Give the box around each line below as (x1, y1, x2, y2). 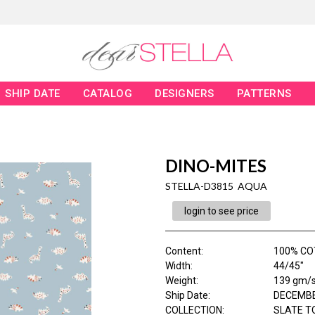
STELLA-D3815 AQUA (165, 180, 267, 193)
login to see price (184, 205, 259, 217)
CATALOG (82, 87, 133, 101)
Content (165, 245, 201, 257)
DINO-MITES (165, 155, 266, 176)
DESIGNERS (155, 87, 214, 101)
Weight (165, 275, 196, 287)
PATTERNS (236, 87, 292, 101)
